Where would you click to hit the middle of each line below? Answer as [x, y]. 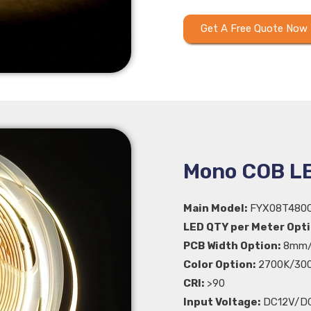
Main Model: [215, 208]
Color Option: [219, 264]
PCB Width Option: [232, 245]
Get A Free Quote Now [254, 28]
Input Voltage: [222, 302]
